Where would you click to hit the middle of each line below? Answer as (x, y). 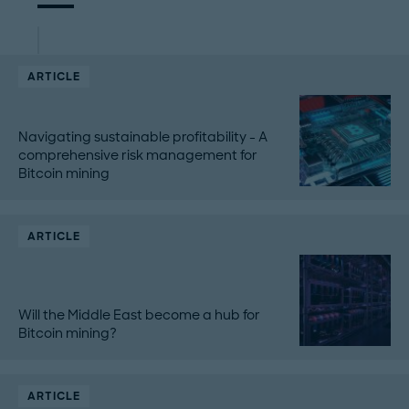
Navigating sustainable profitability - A (143, 137)
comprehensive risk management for (138, 156)
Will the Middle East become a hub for (139, 315)
